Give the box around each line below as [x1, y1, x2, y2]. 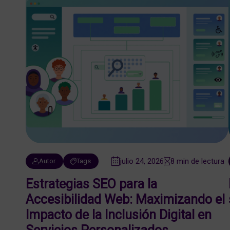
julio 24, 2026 [120, 157, 164, 166]
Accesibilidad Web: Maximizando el [26, 192, 225, 207]
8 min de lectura [170, 157, 224, 166]
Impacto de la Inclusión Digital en [26, 207, 212, 222]
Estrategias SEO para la [26, 177, 157, 191]
